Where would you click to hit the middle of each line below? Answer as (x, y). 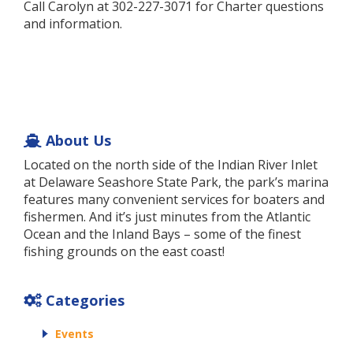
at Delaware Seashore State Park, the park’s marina (176, 182)
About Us (76, 140)
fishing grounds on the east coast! (124, 251)
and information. (73, 24)
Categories (83, 300)
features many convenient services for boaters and (174, 199)
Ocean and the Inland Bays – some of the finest (162, 234)
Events (74, 334)
